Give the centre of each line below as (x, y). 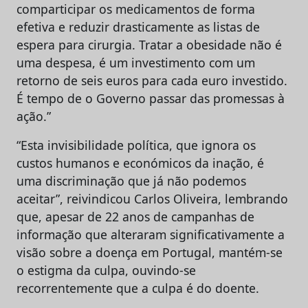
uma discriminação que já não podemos (131, 181)
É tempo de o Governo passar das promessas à (151, 98)
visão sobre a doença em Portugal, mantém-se (150, 252)
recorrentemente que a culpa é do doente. (138, 288)
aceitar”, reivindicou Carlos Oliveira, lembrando (152, 199)
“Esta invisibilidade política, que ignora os (136, 145)
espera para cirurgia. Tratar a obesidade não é (149, 45)
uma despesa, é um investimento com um (136, 63)
